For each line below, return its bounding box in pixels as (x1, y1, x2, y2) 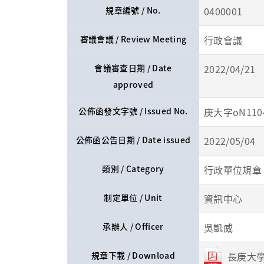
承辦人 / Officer (103, 220, 164, 233)
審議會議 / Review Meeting (80, 33, 187, 45)
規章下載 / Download (91, 249, 175, 262)
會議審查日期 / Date (94, 62, 172, 74)
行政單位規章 (204, 163, 262, 177)
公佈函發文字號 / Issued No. (78, 105, 188, 117)
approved (113, 78, 154, 91)
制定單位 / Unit (104, 192, 163, 204)
